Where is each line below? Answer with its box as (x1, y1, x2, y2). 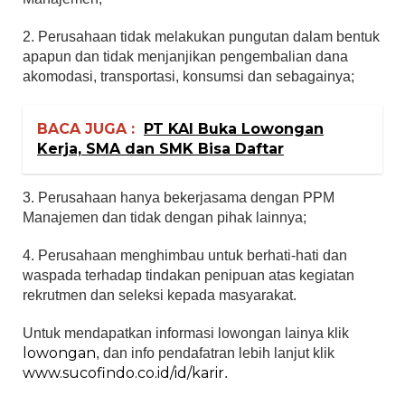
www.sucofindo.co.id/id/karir (23, 364, 224, 382)
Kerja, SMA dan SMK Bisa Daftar (37, 140, 284, 158)
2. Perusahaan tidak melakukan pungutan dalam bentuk (23, 29, 380, 45)
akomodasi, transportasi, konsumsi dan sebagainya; (23, 69, 354, 85)
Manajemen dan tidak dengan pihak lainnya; (23, 210, 306, 226)
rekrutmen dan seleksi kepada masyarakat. (23, 287, 297, 304)
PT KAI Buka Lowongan (144, 120, 324, 138)
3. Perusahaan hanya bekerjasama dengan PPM (23, 190, 334, 206)
